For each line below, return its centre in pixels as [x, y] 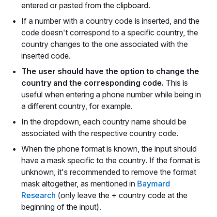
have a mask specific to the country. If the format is [111, 160]
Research [39, 195]
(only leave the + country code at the [122, 195]
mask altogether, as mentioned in [79, 184]
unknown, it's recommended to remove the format [109, 172]
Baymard [154, 184]
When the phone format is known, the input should [109, 149]
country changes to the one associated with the [105, 44]
